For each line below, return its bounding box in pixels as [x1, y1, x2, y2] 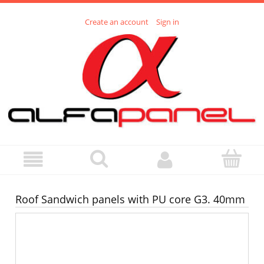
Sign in [156, 16, 179, 28]
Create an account [85, 16, 148, 28]
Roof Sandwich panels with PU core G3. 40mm [15, 192, 245, 207]
